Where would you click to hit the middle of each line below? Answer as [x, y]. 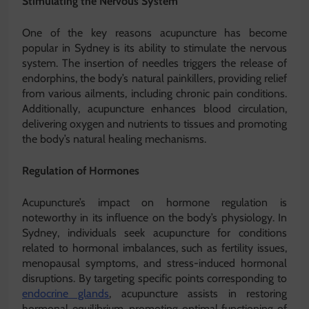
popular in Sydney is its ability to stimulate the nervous [154, 48]
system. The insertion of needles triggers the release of [154, 63]
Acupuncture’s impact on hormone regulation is [154, 203]
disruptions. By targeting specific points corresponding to [154, 279]
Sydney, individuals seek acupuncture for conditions [154, 233]
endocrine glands [66, 294]
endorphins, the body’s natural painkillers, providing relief [154, 79]
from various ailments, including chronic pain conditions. [154, 94]
